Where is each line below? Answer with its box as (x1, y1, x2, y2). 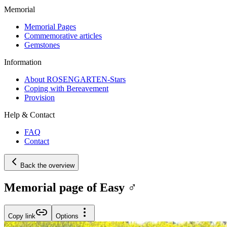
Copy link (8, 212, 35, 220)
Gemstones (24, 40, 60, 49)
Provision (24, 93, 55, 102)
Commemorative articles (24, 31, 102, 40)
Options (56, 212, 79, 220)
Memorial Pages (24, 22, 76, 31)
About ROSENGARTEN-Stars (24, 74, 126, 84)
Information (4, 57, 42, 66)
